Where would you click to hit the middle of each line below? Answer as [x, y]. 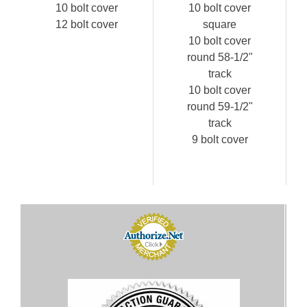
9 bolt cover [220, 139]
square [220, 24]
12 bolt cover [87, 24]
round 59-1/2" [220, 106]
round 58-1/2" [220, 57]
